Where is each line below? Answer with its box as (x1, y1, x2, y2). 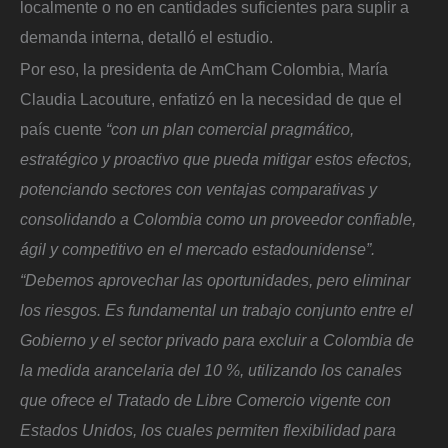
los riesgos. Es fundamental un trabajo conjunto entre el (20, 301, 413, 320)
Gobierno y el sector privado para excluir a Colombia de (20, 331, 414, 350)
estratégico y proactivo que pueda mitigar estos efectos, (20, 149, 412, 168)
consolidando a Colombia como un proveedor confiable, (20, 209, 416, 228)
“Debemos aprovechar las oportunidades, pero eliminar (20, 271, 410, 290)
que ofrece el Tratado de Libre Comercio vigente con (20, 391, 391, 410)
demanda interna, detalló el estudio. (20, 27, 273, 46)
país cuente (20, 119, 106, 138)
